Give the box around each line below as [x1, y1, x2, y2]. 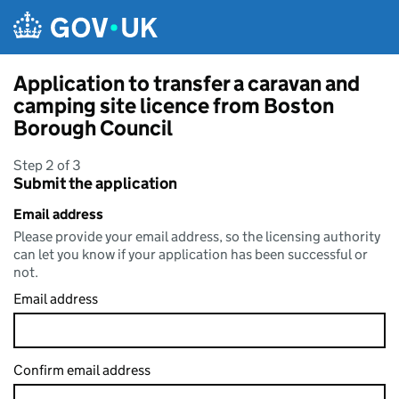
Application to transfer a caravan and [13, 70, 360, 96]
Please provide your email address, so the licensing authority [13, 228, 380, 245]
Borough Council [13, 115, 173, 141]
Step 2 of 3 [13, 157, 81, 174]
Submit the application [13, 174, 177, 193]
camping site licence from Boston [13, 93, 334, 118]
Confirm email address [13, 362, 151, 379]
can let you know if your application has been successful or [13, 246, 368, 263]
